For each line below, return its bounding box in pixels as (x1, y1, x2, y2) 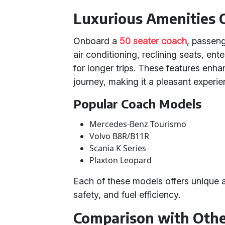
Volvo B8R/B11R (89, 131, 150, 142)
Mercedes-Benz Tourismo (89, 119, 187, 130)
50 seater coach (120, 36, 187, 46)
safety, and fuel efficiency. (73, 189, 181, 200)
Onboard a (73, 36, 120, 46)
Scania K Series (89, 143, 147, 154)
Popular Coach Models (73, 96, 202, 111)
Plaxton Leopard (89, 155, 152, 166)
